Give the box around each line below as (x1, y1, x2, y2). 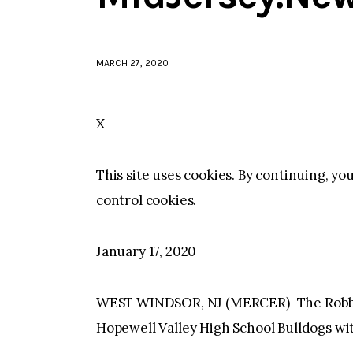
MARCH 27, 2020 (96, 58, 169, 69)
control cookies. (96, 191, 197, 210)
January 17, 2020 (96, 243, 197, 261)
